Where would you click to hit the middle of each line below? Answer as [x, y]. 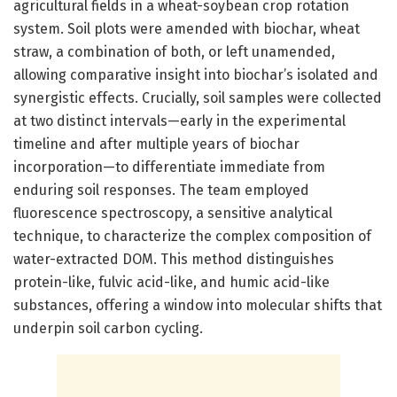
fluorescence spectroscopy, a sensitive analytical [173, 213]
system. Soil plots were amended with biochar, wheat [187, 28]
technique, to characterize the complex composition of [192, 236]
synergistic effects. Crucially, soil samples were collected [198, 97]
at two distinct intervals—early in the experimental [179, 121]
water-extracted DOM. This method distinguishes [174, 259]
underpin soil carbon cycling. [108, 328]
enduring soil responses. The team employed [161, 190]
